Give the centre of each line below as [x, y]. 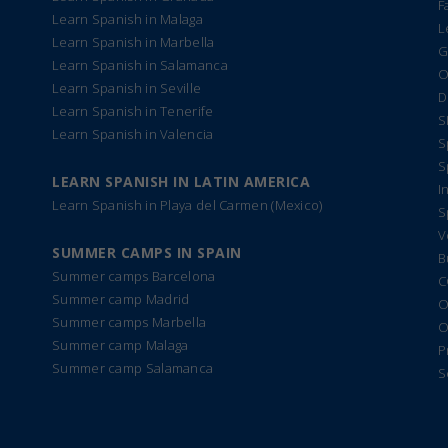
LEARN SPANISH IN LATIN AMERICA [181, 181]
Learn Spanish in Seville [127, 88]
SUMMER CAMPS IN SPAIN [147, 252]
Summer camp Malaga [120, 345]
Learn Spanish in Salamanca [140, 65]
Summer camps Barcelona [134, 276]
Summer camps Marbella [129, 322]
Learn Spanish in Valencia [133, 134]
